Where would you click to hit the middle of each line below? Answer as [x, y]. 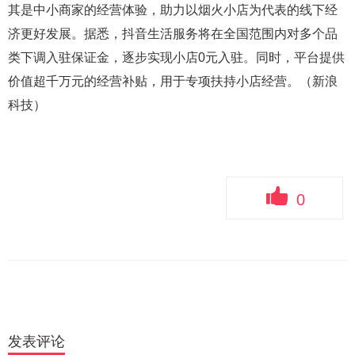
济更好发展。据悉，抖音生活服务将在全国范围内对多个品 [173, 34]
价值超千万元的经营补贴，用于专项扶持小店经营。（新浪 [173, 82]
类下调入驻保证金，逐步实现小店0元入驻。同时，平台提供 [176, 58]
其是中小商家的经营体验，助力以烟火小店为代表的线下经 [173, 10]
